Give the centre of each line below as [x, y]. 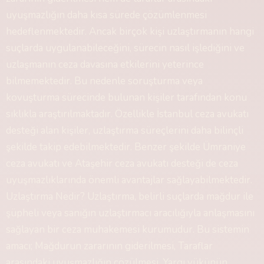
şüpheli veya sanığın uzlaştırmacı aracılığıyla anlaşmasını [130, 213]
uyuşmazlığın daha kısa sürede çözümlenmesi [106, 15]
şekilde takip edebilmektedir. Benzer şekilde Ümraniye [126, 147]
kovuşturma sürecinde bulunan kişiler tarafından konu [126, 98]
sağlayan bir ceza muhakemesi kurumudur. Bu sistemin [128, 230]
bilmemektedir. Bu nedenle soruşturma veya [104, 81]
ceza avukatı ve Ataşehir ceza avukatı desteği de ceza [122, 164]
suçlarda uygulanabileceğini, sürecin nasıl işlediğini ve [125, 48]
